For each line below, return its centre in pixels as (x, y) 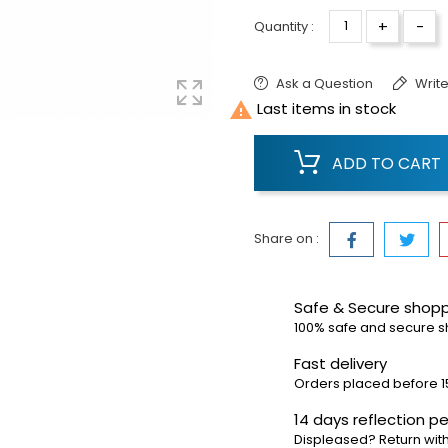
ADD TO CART (386, 163)
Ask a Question (324, 83)
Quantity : (284, 26)
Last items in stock (324, 108)
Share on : (286, 238)
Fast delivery (340, 363)
